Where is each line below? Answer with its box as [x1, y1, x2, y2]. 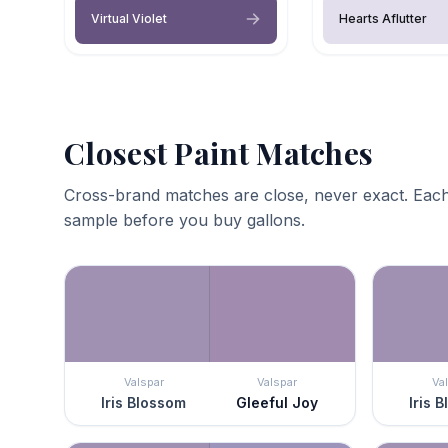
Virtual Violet [91, 10, 167, 26]
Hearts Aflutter [339, 10, 427, 26]
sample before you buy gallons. [64, 209, 305, 230]
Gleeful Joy [235, 393, 318, 411]
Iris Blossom [101, 393, 186, 411]
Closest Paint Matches [64, 132, 374, 173]
